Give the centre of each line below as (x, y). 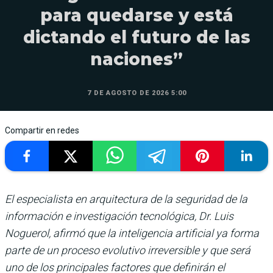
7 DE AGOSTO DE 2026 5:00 (136, 93)
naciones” (136, 59)
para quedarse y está (136, 15)
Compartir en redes (42, 130)
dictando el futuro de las (136, 37)
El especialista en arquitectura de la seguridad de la (126, 199)
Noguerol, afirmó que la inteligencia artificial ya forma (132, 233)
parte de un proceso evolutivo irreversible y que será (128, 250)
